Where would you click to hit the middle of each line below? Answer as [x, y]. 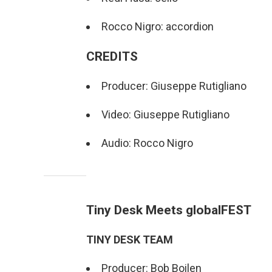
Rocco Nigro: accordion [158, 26]
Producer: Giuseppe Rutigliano [174, 86]
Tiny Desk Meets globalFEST [169, 210]
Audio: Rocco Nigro [147, 143]
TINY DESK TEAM [130, 240]
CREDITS [112, 56]
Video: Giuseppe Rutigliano [165, 114]
